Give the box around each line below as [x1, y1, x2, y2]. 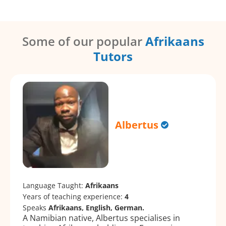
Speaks [23, 202, 48, 212]
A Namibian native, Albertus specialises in [23, 212, 180, 223]
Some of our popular [22, 33, 145, 50]
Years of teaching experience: [23, 191, 125, 201]
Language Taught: [23, 180, 85, 190]
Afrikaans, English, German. [48, 202, 144, 212]
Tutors [93, 48, 133, 65]
